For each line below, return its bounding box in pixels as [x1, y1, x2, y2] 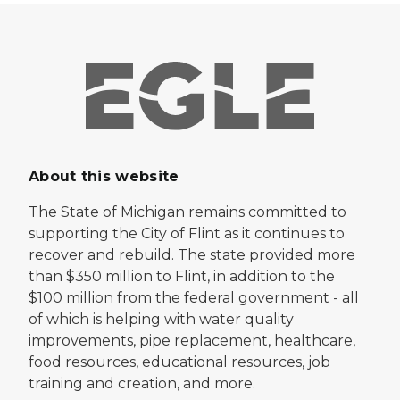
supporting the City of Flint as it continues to [29, 225, 345, 243]
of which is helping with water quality [29, 311, 294, 329]
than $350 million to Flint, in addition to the [29, 268, 335, 286]
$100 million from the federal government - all [29, 289, 359, 307]
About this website [29, 168, 179, 186]
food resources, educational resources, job [29, 354, 330, 371]
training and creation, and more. [29, 375, 255, 393]
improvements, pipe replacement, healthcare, [29, 332, 355, 350]
